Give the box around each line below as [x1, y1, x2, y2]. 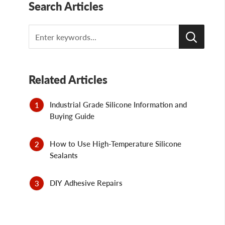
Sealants [50, 151, 78, 160]
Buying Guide [50, 111, 94, 121]
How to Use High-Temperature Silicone [50, 139, 182, 149]
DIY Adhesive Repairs [50, 178, 123, 188]
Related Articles [29, 73, 107, 87]
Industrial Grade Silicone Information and [50, 100, 187, 109]
